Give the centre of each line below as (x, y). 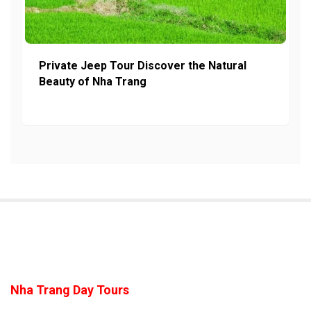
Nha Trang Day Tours (70, 289)
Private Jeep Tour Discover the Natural (143, 65)
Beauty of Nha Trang (93, 81)
